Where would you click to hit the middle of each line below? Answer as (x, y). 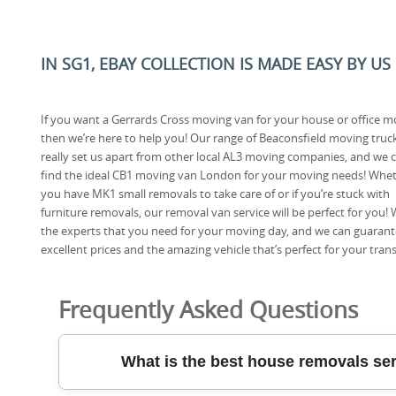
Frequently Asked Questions (208, 309)
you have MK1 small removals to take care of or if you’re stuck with (215, 193)
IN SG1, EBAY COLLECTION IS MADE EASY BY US (216, 63)
